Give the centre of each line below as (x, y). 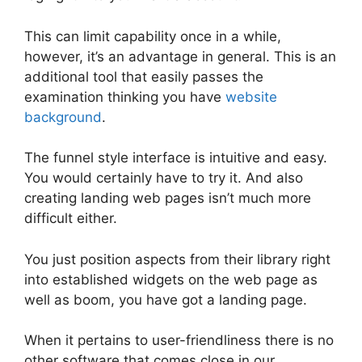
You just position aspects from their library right (177, 259)
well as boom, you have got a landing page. (166, 299)
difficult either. (71, 219)
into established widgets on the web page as (171, 279)
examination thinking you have (125, 97)
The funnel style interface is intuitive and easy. (176, 158)
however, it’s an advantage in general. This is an (180, 56)
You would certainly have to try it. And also (164, 178)
